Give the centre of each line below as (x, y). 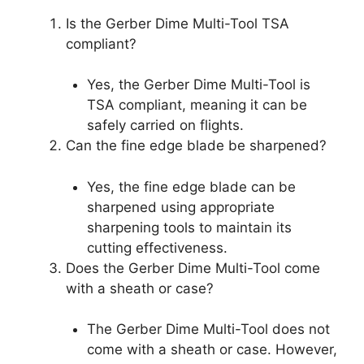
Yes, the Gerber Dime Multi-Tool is (198, 85)
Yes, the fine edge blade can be (191, 186)
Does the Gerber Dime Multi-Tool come (193, 268)
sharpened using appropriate (180, 207)
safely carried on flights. (165, 126)
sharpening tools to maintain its (189, 227)
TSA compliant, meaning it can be (197, 105)
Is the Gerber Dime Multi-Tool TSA (178, 23)
